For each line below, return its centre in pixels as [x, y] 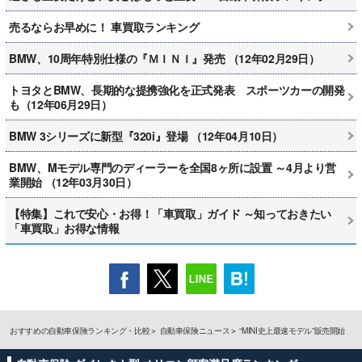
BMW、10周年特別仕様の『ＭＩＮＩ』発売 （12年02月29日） [164, 58]
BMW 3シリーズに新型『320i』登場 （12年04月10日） [146, 135]
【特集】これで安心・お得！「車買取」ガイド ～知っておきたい [170, 213]
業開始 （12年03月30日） [73, 181]
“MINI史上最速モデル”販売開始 [292, 330]
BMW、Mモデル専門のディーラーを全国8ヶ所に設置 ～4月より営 [173, 167]
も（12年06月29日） [61, 104]
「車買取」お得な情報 [64, 227]
